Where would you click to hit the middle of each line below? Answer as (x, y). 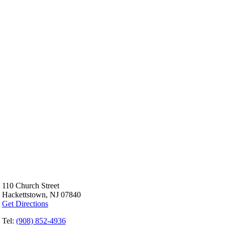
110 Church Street (30, 185)
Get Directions (25, 203)
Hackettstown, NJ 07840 (41, 194)
